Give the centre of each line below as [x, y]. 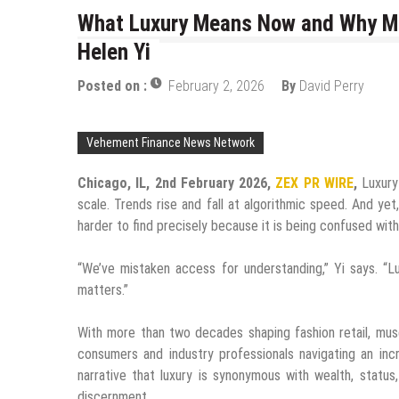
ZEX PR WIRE [315, 183]
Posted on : [114, 85]
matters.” [103, 289]
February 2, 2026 [216, 85]
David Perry [332, 85]
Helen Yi [114, 52]
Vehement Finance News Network [171, 142]
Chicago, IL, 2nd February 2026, [177, 183]
